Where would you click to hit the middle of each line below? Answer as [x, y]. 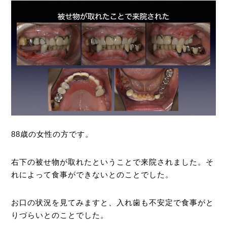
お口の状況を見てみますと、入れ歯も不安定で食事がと [113, 203]
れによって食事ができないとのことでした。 [92, 175]
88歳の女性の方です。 [52, 134]
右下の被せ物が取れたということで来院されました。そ [113, 162]
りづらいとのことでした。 [60, 215]
